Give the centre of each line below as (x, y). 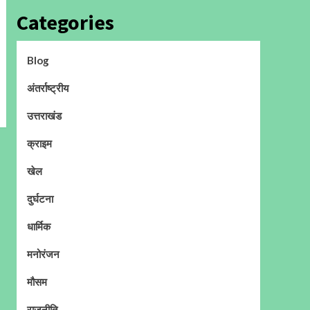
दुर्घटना (40, 198)
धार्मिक (38, 226)
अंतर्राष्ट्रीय (47, 88)
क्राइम (39, 143)
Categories (65, 22)
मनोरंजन (43, 254)
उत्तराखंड (44, 115)
